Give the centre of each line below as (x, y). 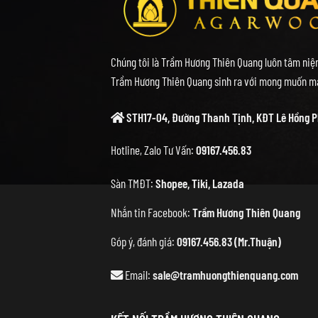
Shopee (171, 183)
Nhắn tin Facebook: (151, 213)
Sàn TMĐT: (133, 183)
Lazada (228, 183)
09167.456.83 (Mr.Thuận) (229, 241)
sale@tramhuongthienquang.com (225, 274)
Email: (136, 274)
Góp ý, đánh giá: (143, 241)
